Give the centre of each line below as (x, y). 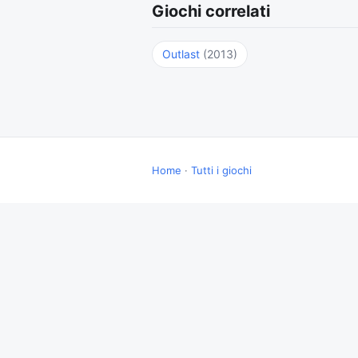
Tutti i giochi (221, 170)
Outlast (183, 54)
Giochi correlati (211, 11)
